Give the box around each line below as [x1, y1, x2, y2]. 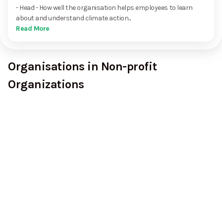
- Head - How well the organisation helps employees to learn [16, 3, 193, 12]
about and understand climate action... [16, 14, 131, 22]
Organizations [8, 77, 84, 91]
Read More [16, 24, 50, 33]
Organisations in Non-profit [8, 59, 157, 73]
